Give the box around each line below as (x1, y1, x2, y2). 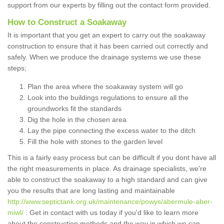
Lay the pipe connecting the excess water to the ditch (27, 126, 195, 135)
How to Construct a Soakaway (7, 17, 126, 27)
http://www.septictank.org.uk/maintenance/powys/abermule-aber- (7, 197, 212, 206)
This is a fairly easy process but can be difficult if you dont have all (7, 153, 216, 162)
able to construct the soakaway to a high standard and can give (7, 175, 207, 184)
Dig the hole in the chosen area (27, 115, 126, 124)
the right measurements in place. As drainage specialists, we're (7, 164, 206, 173)
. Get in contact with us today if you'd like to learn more (23, 208, 198, 217)
